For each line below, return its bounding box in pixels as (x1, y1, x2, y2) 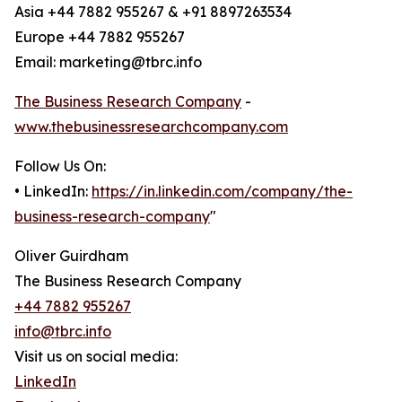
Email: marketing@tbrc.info (14, 53, 202, 72)
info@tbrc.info (14, 322, 111, 341)
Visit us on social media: (14, 347, 178, 366)
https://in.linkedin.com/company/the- (92, 182, 353, 201)
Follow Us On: (14, 157, 106, 176)
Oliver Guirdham (14, 247, 128, 266)
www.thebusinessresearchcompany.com (14, 118, 288, 136)
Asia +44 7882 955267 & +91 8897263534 (14, 3, 292, 22)
